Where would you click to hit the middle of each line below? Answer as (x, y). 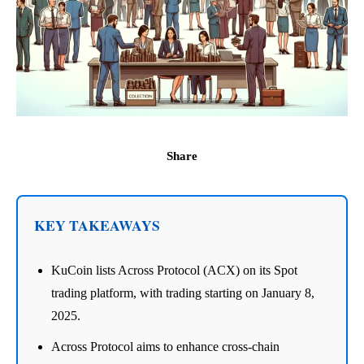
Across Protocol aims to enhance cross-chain (165, 346)
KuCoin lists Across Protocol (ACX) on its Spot (174, 270)
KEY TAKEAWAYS (97, 225)
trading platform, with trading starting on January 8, (183, 292)
